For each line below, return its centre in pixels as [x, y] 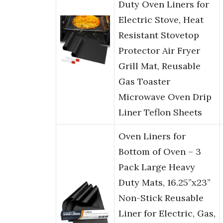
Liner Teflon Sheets [160, 112]
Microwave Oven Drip [165, 97]
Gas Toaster [144, 82]
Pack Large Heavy [157, 167]
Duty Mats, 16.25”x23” [165, 183]
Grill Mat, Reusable [160, 66]
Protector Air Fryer [159, 51]
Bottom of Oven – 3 [160, 152]
